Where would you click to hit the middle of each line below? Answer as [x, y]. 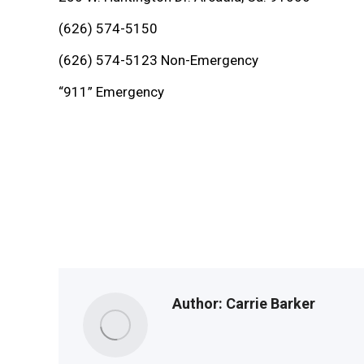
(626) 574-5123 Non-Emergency [158, 60]
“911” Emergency [111, 92]
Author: [197, 303]
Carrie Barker [269, 303]
